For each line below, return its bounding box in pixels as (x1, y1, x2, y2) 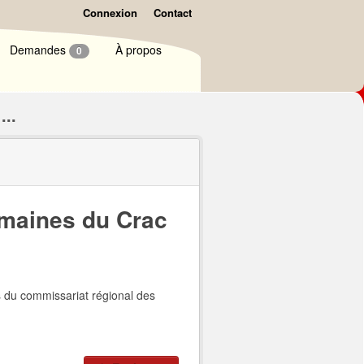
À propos (115, 41, 162, 58)
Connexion (83, 5, 137, 20)
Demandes (10, 41, 69, 58)
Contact (154, 5, 192, 20)
